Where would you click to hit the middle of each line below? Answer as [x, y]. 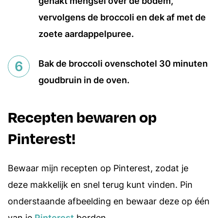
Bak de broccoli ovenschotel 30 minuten [123, 64]
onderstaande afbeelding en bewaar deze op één [109, 201]
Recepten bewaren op [82, 117]
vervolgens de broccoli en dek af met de [122, 17]
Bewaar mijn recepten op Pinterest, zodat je [98, 168]
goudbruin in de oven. [84, 80]
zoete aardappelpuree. [86, 34]
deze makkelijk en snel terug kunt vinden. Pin [100, 184]
